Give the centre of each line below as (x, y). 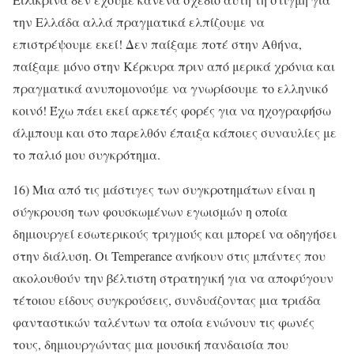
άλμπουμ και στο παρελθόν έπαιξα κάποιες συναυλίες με (175, 132)
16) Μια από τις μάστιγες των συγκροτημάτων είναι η (164, 189)
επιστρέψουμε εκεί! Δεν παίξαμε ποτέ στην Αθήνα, (157, 43)
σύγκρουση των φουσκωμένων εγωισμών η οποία (150, 211)
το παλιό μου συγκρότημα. (87, 154)
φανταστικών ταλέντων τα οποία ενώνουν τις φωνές (164, 322)
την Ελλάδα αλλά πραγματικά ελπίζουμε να (139, 21)
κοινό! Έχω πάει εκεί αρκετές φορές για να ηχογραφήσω (172, 110)
